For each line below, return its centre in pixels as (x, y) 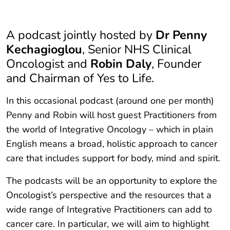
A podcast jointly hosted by (81, 35)
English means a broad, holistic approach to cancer (112, 144)
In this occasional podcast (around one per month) (110, 101)
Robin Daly (121, 64)
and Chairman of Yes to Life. (80, 78)
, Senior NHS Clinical (137, 50)
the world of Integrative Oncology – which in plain (110, 130)
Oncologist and (48, 64)
